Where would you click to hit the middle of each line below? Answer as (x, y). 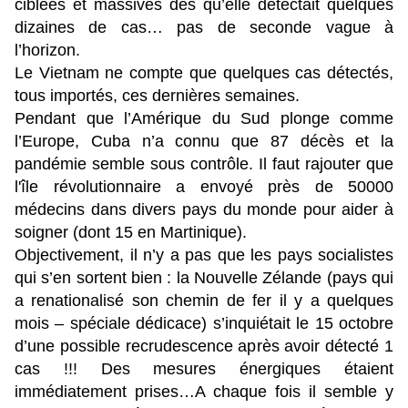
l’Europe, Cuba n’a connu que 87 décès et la (204, 142)
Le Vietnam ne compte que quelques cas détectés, (204, 73)
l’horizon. (47, 51)
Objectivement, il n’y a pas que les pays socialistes (204, 255)
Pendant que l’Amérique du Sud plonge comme (204, 119)
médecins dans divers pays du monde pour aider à (204, 210)
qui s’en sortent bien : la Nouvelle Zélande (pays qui (204, 278)
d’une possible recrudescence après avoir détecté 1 (204, 347)
